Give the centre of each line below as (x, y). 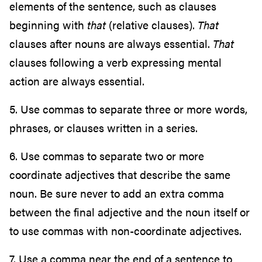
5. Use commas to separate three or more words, (128, 109)
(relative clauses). (152, 25)
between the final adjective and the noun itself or (130, 212)
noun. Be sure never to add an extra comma (117, 194)
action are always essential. (77, 81)
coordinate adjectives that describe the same (120, 175)
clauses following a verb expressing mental (116, 63)
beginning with (48, 25)
